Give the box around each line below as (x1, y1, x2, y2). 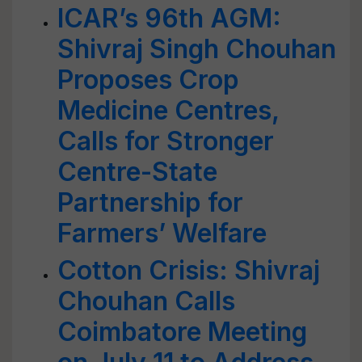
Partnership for (57, 187, 243, 218)
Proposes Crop (57, 64, 239, 95)
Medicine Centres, (57, 95, 279, 126)
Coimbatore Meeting (57, 316, 307, 347)
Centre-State (57, 156, 217, 187)
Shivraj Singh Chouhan (57, 33, 336, 65)
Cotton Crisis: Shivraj (57, 255, 320, 286)
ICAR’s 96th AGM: (57, 2, 281, 34)
